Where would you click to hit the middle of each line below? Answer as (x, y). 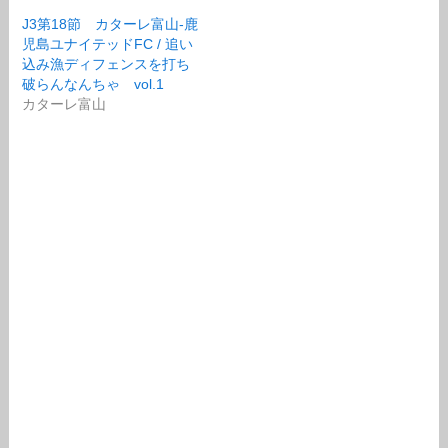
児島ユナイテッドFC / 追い (108, 43)
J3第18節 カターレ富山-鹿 (110, 23)
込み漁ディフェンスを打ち (106, 63)
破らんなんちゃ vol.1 (93, 83)
